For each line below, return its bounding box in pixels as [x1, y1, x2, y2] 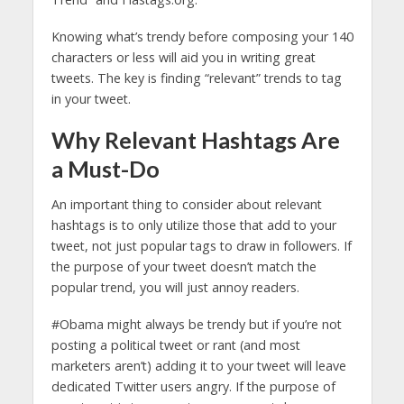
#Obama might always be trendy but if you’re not [50, 315, 342, 333]
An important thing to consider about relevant [50, 196, 322, 214]
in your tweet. [50, 89, 131, 107]
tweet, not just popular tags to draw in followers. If [50, 237, 352, 255]
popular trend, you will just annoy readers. [50, 279, 299, 297]
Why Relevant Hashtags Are [50, 125, 340, 153]
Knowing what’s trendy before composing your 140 [50, 27, 353, 45]
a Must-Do [50, 154, 160, 182]
